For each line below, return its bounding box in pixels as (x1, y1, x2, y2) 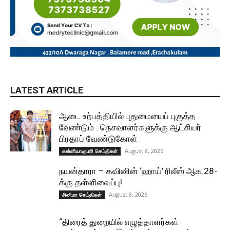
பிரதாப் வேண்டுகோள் (59, 133, 138, 144)
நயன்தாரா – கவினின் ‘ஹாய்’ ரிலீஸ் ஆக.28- (59, 166, 217, 176)
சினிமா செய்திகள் (62, 191, 102, 198)
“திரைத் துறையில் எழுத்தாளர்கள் (59, 217, 179, 227)
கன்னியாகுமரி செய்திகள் (62, 147, 118, 155)
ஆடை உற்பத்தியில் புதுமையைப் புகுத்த (59, 111, 196, 121)
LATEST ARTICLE (10, 85, 83, 95)
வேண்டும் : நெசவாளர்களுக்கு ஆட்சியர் (59, 122, 201, 132)
